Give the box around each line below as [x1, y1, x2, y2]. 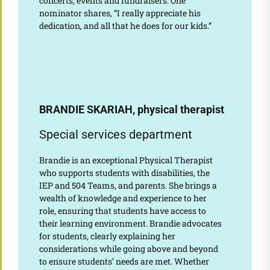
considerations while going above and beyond [39, 243, 218, 255]
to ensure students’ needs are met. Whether [39, 256, 209, 268]
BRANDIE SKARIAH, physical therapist [39, 103, 224, 116]
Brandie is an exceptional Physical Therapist [39, 154, 213, 166]
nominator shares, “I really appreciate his [39, 7, 201, 19]
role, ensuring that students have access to [39, 205, 206, 217]
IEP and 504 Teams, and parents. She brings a [39, 180, 217, 192]
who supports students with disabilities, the [39, 167, 210, 179]
